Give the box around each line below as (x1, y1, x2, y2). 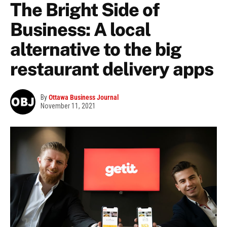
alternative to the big (10, 39, 181, 60)
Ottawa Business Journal (49, 93, 119, 102)
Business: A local (10, 19, 150, 41)
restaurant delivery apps (10, 58, 213, 80)
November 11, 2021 (41, 102, 96, 110)
